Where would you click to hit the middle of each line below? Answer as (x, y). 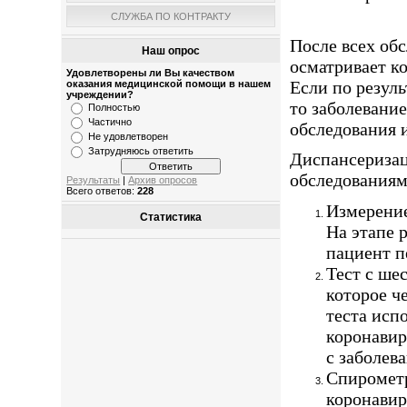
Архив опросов (163, 180)
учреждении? (100, 94)
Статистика (171, 217)
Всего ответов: (102, 191)
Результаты (94, 180)
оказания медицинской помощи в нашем (169, 84)
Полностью (114, 107)
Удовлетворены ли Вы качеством (151, 73)
